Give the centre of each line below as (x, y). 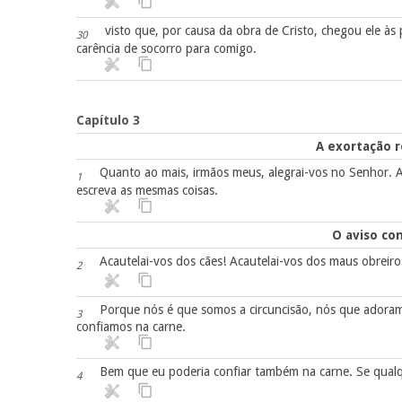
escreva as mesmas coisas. (147, 190)
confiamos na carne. (131, 327)
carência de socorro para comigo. (166, 48)
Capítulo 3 (108, 120)
